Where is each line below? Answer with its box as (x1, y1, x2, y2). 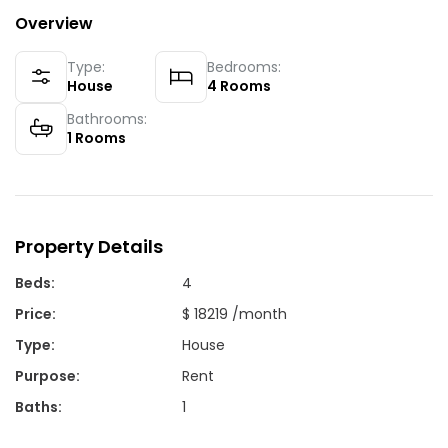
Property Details (15, 233, 163, 259)
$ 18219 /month (182, 303, 288, 324)
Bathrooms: (67, 108, 147, 129)
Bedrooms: (207, 56, 281, 77)
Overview (15, 11, 93, 35)
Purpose (15, 365, 76, 386)
